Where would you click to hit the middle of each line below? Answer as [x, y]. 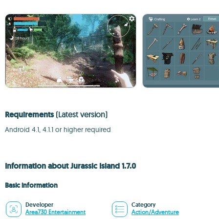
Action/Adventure [155, 212]
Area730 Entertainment [55, 212]
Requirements [30, 115]
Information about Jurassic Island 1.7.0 [70, 166]
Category [143, 205]
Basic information [31, 185]
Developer [39, 205]
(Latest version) [82, 114]
